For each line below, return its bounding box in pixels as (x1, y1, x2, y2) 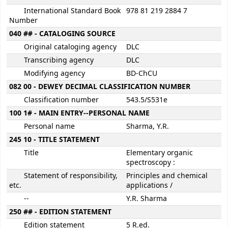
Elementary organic (126, 148, 193, 159)
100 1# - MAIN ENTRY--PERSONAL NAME (9, 108, 150, 119)
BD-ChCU (126, 68, 157, 79)
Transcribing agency (23, 55, 94, 66)
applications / (126, 180, 173, 191)
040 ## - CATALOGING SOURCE (9, 28, 116, 40)
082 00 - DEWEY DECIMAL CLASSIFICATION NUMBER (9, 81, 190, 93)
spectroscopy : (126, 157, 175, 168)
